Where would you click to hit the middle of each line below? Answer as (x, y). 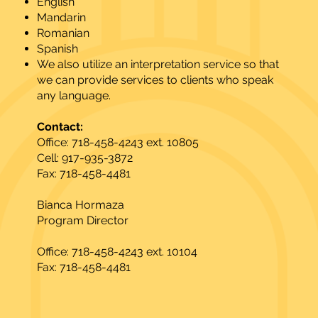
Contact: (60, 127)
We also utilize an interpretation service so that (158, 65)
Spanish (57, 49)
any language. (73, 96)
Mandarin (61, 18)
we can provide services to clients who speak (155, 80)
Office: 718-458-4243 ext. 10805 (117, 143)
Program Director (82, 221)
